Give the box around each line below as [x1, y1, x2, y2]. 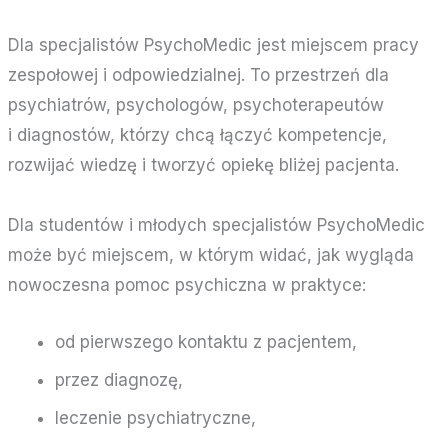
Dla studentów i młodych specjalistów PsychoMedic [8, 214, 426, 235]
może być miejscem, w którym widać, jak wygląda [8, 244, 415, 265]
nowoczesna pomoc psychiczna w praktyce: [8, 274, 367, 295]
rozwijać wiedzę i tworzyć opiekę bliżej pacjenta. [8, 154, 400, 175]
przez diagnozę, [54, 370, 183, 391]
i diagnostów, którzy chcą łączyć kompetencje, [8, 124, 388, 145]
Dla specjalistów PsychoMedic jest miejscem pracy [8, 34, 420, 55]
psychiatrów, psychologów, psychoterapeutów [8, 94, 385, 115]
